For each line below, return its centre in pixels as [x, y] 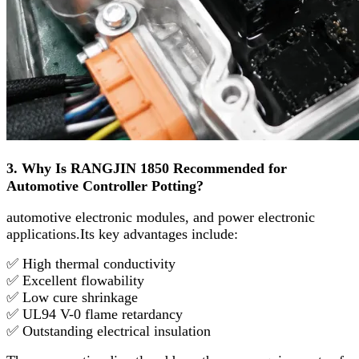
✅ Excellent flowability [75, 281]
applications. [43, 234]
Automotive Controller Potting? [105, 186]
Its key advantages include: [159, 234]
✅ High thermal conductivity [91, 264]
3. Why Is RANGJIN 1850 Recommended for [147, 168]
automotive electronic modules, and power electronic [161, 218]
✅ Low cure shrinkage [72, 298]
